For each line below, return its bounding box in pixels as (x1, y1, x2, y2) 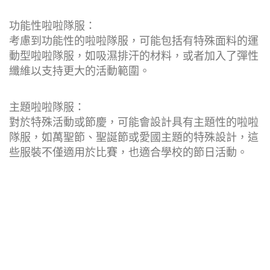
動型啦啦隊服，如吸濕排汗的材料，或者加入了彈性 (9, 49, 259, 62)
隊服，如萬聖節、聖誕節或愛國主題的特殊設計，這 (9, 131, 259, 143)
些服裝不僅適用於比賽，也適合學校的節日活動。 (9, 146, 248, 159)
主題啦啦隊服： (9, 101, 85, 113)
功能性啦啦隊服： (9, 19, 96, 32)
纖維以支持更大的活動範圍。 (9, 64, 150, 77)
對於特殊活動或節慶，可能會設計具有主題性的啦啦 (9, 116, 259, 128)
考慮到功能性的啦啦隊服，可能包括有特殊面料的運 (9, 34, 259, 47)
